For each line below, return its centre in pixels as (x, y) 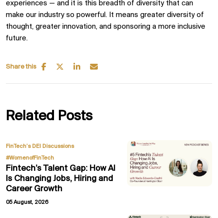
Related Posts (49, 117)
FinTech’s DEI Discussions (40, 146)
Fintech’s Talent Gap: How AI (61, 169)
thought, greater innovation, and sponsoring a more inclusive (106, 27)
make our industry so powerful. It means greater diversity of (105, 15)
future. (17, 38)
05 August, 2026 (27, 202)
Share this (21, 67)
